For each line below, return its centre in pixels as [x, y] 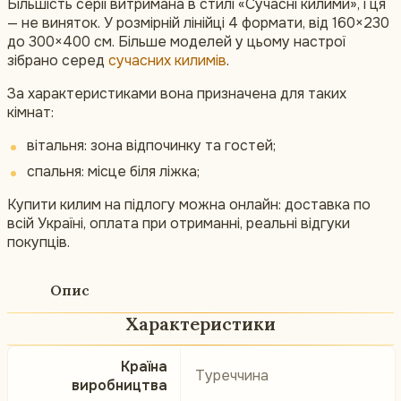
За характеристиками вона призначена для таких [177, 94]
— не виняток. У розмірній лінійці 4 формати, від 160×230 [198, 23]
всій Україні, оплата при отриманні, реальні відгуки [179, 224]
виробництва [119, 386]
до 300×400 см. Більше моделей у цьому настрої [176, 42]
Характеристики [200, 324]
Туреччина [232, 376]
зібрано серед [58, 61]
